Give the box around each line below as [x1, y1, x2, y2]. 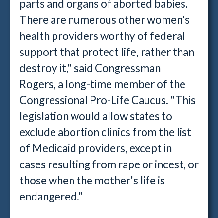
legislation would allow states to [19, 109, 172, 123]
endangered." [19, 190, 85, 203]
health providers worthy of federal [19, 29, 185, 42]
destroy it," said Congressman [19, 61, 161, 74]
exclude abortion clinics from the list [19, 126, 191, 139]
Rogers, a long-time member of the [19, 77, 185, 91]
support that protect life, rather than [19, 45, 194, 58]
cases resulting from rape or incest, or [19, 158, 199, 171]
